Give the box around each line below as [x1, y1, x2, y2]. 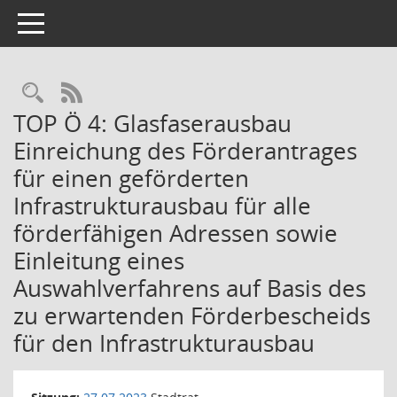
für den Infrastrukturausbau [13, 327, 315, 359]
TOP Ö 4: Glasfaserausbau [13, 107, 292, 139]
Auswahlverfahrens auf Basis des [13, 272, 366, 304]
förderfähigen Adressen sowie [13, 217, 338, 249]
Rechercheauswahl [43, 78, 227, 107]
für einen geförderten [13, 162, 249, 194]
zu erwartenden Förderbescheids [13, 300, 370, 331]
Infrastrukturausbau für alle [13, 190, 311, 222]
